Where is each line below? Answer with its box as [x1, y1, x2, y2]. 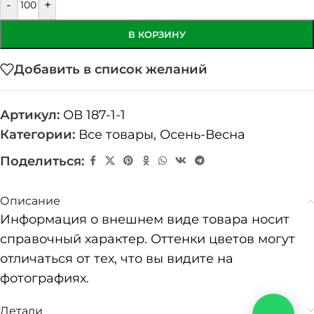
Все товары [78, 126, 153, 142]
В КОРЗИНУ [128, 28, 186, 40]
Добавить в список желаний [14, 62, 207, 78]
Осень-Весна [160, 126, 245, 142]
